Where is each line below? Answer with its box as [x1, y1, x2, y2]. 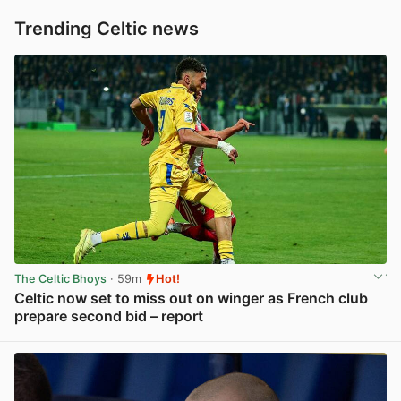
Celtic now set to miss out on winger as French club [14, 288, 368, 307]
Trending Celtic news [14, 17, 199, 39]
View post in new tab [270, 328, 385, 343]
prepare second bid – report [14, 306, 203, 325]
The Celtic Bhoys [14, 272, 107, 286]
